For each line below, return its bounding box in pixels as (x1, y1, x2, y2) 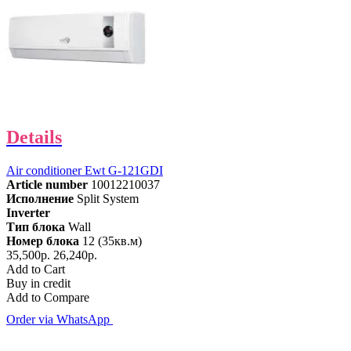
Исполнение (6, 192, 74, 206)
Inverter (6, 206, 50, 220)
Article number (6, 178, 88, 192)
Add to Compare (6, 291, 89, 305)
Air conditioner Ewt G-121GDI (6, 164, 163, 178)
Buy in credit (6, 277, 71, 291)
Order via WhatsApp (6, 313, 113, 327)
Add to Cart (6, 262, 65, 277)
